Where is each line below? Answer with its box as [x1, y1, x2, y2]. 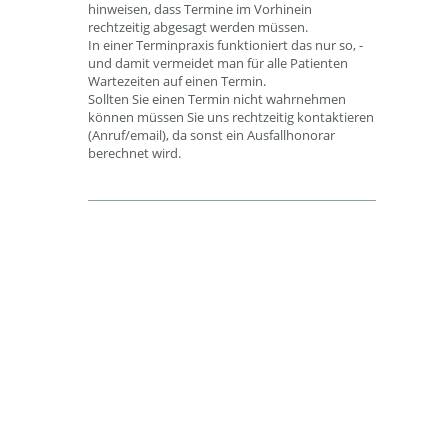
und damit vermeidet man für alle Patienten [88, 54, 348, 72]
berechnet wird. [88, 144, 181, 162]
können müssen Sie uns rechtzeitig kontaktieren [88, 108, 374, 126]
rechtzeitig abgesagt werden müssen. [88, 18, 308, 36]
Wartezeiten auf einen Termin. [88, 72, 266, 90]
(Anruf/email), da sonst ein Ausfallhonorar [88, 126, 335, 144]
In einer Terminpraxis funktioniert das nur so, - [88, 36, 363, 54]
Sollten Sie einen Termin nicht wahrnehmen [88, 90, 346, 108]
